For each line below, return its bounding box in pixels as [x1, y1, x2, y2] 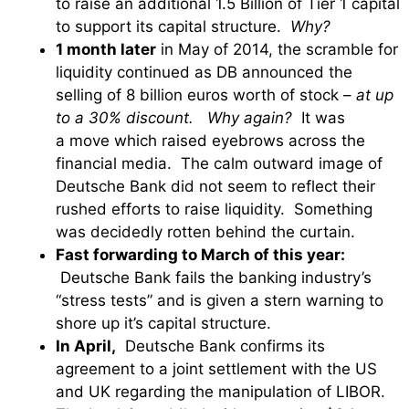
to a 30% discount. [56, 108, 194, 127]
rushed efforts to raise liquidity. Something [56, 199, 372, 218]
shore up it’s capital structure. [56, 313, 271, 332]
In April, [56, 336, 116, 355]
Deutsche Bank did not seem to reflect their [56, 176, 375, 195]
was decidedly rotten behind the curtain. [56, 222, 355, 241]
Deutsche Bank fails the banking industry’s [56, 267, 372, 287]
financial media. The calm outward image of [56, 153, 383, 173]
